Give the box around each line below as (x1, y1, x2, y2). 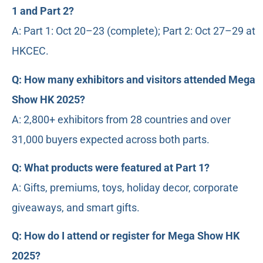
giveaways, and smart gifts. (12, 201, 140, 214)
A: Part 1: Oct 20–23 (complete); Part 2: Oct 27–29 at (12, 25, 255, 38)
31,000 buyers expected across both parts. (12, 133, 210, 146)
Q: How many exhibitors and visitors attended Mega (12, 73, 255, 86)
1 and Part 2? (12, 5, 74, 18)
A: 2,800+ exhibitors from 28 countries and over (12, 113, 231, 126)
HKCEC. (12, 45, 49, 58)
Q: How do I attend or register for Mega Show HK (12, 230, 240, 242)
